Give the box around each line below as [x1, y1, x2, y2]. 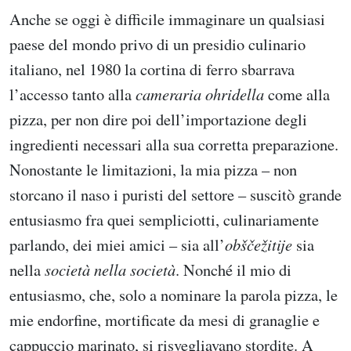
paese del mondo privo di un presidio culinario [9, 33, 306, 55]
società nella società [45, 259, 175, 280]
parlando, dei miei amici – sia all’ [9, 233, 225, 255]
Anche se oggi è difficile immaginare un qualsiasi [9, 8, 325, 30]
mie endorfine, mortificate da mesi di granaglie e [9, 309, 320, 331]
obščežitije [225, 233, 292, 255]
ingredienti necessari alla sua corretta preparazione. [9, 133, 338, 155]
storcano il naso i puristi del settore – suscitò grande [9, 183, 342, 205]
